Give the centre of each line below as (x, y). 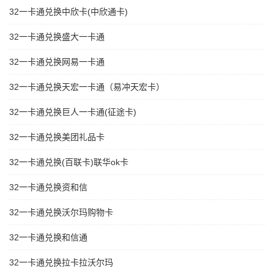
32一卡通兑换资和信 (48, 187)
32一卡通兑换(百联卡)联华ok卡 (69, 162)
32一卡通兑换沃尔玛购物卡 (61, 213)
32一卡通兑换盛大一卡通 (57, 37)
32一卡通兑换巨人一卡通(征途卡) (73, 112)
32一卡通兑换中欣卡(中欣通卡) (68, 12)
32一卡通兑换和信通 (48, 238)
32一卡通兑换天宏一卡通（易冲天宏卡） (87, 87)
